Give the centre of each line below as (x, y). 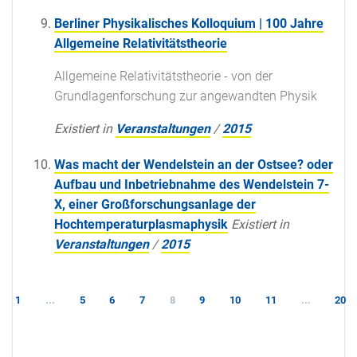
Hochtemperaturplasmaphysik (141, 224)
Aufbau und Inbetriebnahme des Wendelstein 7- (192, 184)
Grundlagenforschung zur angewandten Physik (186, 96)
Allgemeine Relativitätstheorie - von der (163, 76)
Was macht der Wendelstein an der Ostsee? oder (194, 164)
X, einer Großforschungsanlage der (155, 204)
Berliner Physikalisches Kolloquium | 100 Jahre (189, 23)
